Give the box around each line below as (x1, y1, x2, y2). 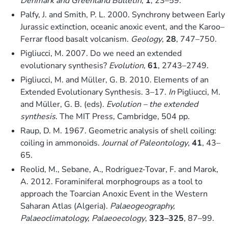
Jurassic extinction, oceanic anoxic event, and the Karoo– (20, 21, 224, 33)
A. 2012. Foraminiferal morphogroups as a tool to (20, 176, 203, 187)
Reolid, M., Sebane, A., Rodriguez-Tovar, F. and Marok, (20, 163, 218, 175)
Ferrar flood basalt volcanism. (20, 33, 131, 45)
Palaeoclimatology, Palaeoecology (20, 212, 145, 224)
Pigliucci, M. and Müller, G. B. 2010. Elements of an (20, 74, 209, 85)
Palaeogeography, (110, 200, 175, 212)
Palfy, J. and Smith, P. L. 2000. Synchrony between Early (20, 9, 225, 20)
